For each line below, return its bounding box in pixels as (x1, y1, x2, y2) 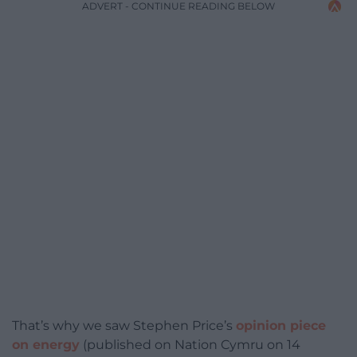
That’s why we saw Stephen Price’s (12, 318, 236, 334)
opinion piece (236, 318, 326, 334)
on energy (12, 337, 80, 353)
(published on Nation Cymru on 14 (80, 337, 300, 353)
